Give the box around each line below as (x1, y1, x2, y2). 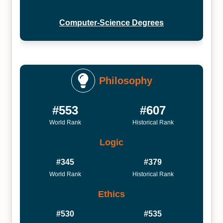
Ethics (98, 189, 125, 199)
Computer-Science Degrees (59, 18, 164, 27)
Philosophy (99, 75, 152, 86)
